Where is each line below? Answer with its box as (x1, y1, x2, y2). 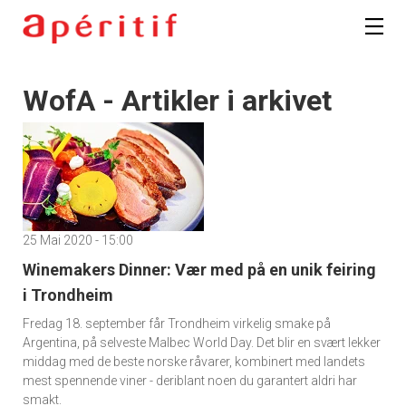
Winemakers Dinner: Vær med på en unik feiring (23, 260, 376, 280)
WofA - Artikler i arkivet (23, 83, 332, 119)
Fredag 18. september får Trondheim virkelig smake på (23, 316, 331, 332)
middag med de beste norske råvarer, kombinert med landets (23, 354, 365, 370)
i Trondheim (23, 285, 113, 305)
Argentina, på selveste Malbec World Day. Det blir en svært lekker (23, 335, 381, 351)
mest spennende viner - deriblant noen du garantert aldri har (23, 373, 357, 389)
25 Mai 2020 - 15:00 (23, 233, 133, 248)
